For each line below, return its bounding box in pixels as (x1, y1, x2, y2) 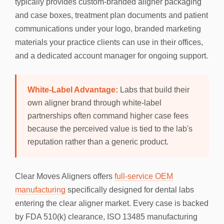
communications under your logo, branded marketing (15, 24, 201, 33)
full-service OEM (114, 172, 173, 180)
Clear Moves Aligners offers (15, 172, 114, 180)
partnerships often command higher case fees (27, 111, 188, 120)
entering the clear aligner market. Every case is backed (15, 199, 208, 207)
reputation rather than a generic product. (27, 137, 168, 146)
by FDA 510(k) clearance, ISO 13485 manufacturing (15, 212, 197, 221)
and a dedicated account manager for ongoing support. (15, 51, 208, 60)
